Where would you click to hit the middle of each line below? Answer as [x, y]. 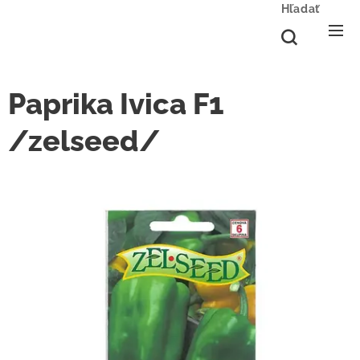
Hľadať [300, 9]
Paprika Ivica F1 [116, 104]
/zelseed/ [84, 141]
